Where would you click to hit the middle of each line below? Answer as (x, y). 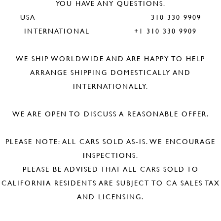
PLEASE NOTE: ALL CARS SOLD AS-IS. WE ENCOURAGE (110, 141)
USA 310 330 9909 (110, 17)
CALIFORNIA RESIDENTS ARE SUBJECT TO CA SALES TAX (110, 183)
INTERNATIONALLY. (110, 86)
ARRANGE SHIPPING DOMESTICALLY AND (110, 72)
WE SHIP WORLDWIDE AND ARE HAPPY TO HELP (110, 58)
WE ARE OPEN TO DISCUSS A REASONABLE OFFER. (110, 114)
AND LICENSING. (110, 197)
